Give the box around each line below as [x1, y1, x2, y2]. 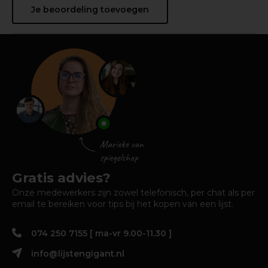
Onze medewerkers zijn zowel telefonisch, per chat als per [12, 187, 255, 198]
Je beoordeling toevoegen [31, 4, 149, 15]
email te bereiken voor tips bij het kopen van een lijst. [12, 198, 233, 209]
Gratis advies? [12, 169, 111, 186]
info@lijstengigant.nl [31, 248, 124, 259]
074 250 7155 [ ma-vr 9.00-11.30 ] [31, 227, 172, 239]
